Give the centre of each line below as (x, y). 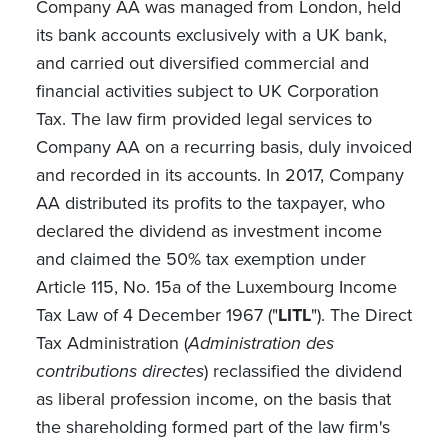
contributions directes (119, 371)
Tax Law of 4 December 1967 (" (156, 315)
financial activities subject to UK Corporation (207, 91)
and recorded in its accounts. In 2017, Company (219, 175)
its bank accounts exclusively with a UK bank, (211, 35)
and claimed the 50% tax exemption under (200, 259)
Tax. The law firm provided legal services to (203, 119)
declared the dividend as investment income (208, 231)
